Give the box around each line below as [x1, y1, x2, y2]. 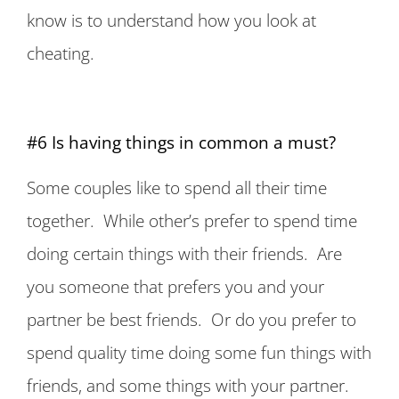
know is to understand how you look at [27, 9, 316, 31]
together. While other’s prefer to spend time [27, 209, 357, 232]
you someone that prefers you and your [27, 275, 324, 297]
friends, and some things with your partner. [27, 374, 349, 396]
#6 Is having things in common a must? [27, 131, 336, 153]
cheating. [27, 42, 99, 64]
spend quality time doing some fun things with [27, 341, 371, 363]
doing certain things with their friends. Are [27, 242, 342, 265]
